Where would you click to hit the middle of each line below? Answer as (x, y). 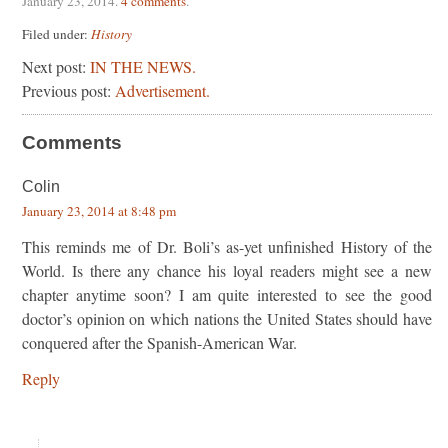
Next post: (56, 66)
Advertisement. (162, 90)
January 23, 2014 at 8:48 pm (99, 210)
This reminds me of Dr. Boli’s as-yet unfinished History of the (227, 246)
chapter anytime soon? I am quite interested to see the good (227, 294)
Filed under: (56, 33)
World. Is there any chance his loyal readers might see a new (227, 270)
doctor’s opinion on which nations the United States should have (227, 318)
